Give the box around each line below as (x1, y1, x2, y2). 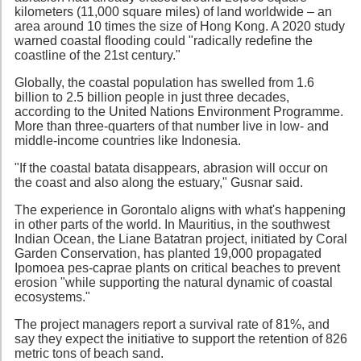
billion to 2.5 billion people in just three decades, (15, 89, 289, 104)
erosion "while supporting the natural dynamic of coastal (15, 275, 333, 289)
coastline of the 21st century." (15, 48, 180, 62)
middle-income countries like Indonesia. (15, 133, 241, 147)
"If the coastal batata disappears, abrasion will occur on (15, 160, 328, 175)
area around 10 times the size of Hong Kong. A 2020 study (15, 19, 345, 33)
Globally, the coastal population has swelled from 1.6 (15, 75, 314, 89)
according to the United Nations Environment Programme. (15, 104, 343, 118)
